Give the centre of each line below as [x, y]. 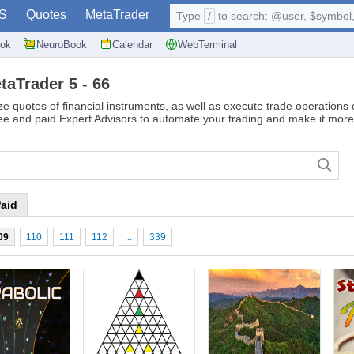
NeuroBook [62, 44]
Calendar [132, 44]
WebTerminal [207, 44]
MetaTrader [117, 15]
